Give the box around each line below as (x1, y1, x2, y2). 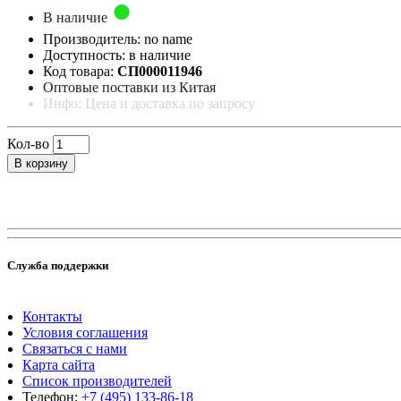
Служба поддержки (7, 258, 108, 272)
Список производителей (22, 373, 172, 389)
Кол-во (7, 135, 49, 151)
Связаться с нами (22, 341, 127, 357)
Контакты (22, 309, 82, 325)
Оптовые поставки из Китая (43, 79, 216, 95)
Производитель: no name (43, 30, 192, 47)
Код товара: (43, 63, 117, 79)
